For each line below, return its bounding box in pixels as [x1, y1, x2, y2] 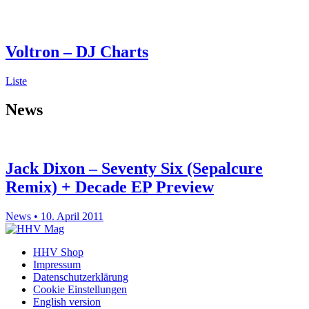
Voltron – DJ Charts [6, 42, 148, 61]
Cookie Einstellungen [33, 283, 127, 296]
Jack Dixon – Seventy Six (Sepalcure [6, 159, 263, 178]
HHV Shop [33, 246, 83, 259]
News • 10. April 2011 [6, 210, 103, 223]
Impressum [33, 259, 81, 271]
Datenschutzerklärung [33, 271, 128, 283]
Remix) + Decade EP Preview [6, 178, 214, 197]
